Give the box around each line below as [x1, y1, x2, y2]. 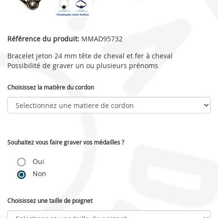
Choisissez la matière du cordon [7, 83, 94, 91]
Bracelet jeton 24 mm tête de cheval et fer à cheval [7, 51, 173, 60]
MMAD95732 [79, 34, 123, 43]
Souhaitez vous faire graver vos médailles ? [7, 138, 124, 146]
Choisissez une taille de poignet [7, 196, 92, 204]
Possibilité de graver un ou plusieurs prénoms [7, 61, 158, 70]
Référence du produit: [7, 34, 79, 43]
